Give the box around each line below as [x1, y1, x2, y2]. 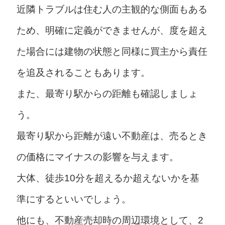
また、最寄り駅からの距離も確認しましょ [16, 88, 198, 99]
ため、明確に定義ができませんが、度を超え [16, 25, 207, 36]
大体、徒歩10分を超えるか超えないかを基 [16, 173, 199, 184]
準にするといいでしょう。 [16, 194, 131, 205]
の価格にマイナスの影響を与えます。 [16, 152, 179, 163]
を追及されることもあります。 [16, 67, 150, 78]
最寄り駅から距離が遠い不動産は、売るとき [16, 131, 207, 142]
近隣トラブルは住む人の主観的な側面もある [16, 4, 207, 15]
